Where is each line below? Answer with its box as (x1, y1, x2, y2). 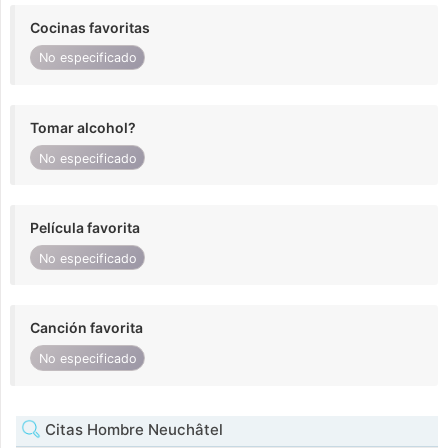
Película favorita (30, 219, 140, 237)
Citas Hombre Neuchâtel (41, 419, 223, 439)
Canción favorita (30, 319, 143, 337)
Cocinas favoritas (30, 18, 150, 36)
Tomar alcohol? (30, 118, 136, 136)
